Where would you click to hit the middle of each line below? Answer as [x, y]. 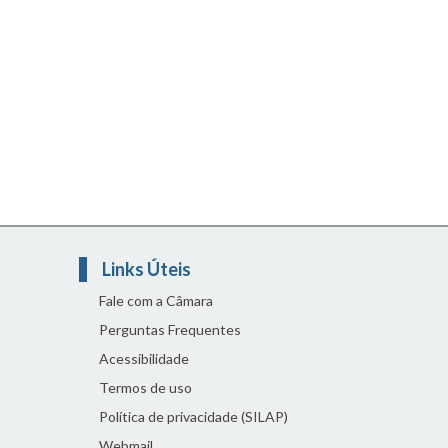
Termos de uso [145, 387]
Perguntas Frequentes [169, 329]
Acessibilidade [143, 358]
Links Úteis [147, 269]
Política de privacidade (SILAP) [193, 416]
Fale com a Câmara [155, 300]
